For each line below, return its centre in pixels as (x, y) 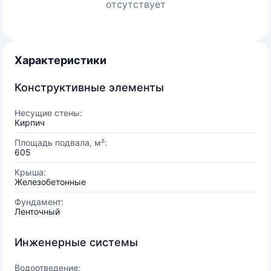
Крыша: (30, 172)
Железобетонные (50, 182)
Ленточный (37, 211)
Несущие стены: (48, 113)
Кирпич (30, 122)
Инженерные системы (76, 242)
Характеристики (60, 60)
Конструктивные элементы (89, 87)
